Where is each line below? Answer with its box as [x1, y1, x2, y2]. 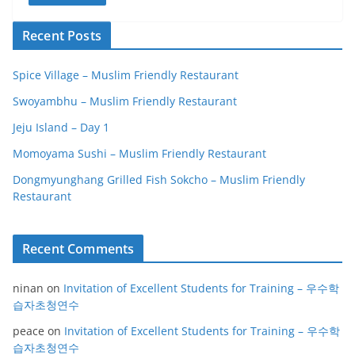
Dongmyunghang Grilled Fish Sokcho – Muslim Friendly [13, 172, 305, 188]
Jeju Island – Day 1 [13, 120, 109, 136]
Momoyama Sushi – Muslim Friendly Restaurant [13, 146, 266, 162]
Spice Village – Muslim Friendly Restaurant [13, 67, 239, 83]
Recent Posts [22, 27, 101, 45]
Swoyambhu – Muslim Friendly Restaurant [13, 94, 237, 109]
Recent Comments [22, 240, 135, 258]
